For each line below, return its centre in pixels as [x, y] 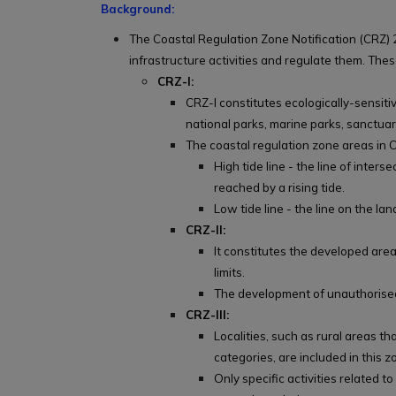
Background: [137, 9]
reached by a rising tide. [279, 188]
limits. [229, 273]
